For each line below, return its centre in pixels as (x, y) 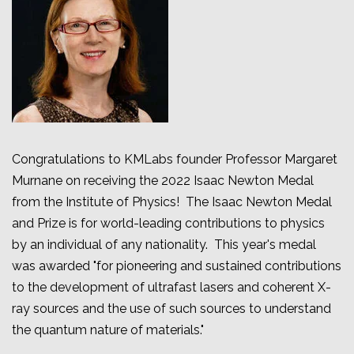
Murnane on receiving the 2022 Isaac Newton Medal (163, 181)
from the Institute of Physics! (99, 202)
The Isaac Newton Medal (259, 202)
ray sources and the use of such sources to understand (171, 309)
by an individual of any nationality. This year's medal (164, 245)
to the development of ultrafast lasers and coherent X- (171, 288)
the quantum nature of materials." (108, 330)
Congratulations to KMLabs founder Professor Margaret (175, 160)
